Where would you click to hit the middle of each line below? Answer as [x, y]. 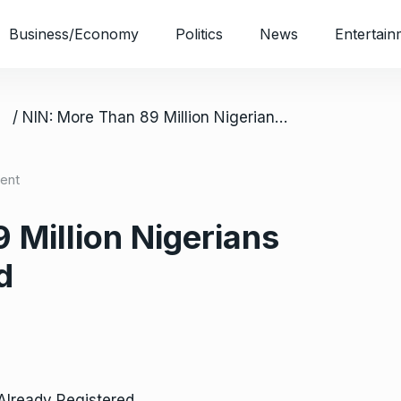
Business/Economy [74, 34]
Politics [199, 34]
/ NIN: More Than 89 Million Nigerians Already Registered [281, 117]
